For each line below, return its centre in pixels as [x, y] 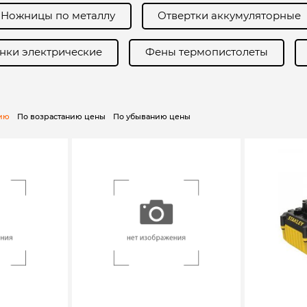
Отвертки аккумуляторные [230, 15]
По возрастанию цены [61, 116]
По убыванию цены [151, 116]
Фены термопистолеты [206, 52]
